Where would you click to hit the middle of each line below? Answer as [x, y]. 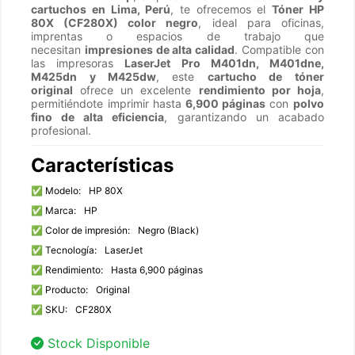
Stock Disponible [97, 343]
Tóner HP [298, 9]
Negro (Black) [169, 230]
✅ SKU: [50, 309]
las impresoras [78, 63]
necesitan [58, 50]
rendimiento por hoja [260, 90]
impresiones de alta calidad [160, 50]
